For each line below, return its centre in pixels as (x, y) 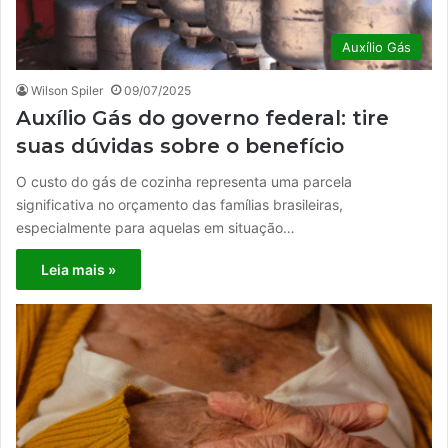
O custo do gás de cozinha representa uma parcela (184, 181)
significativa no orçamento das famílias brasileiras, (179, 204)
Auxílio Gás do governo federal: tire (202, 117)
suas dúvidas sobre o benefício (180, 145)
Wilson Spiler (67, 90)
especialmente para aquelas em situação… (155, 227)
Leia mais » (78, 269)
